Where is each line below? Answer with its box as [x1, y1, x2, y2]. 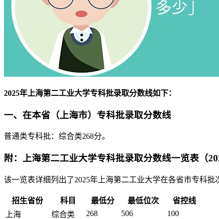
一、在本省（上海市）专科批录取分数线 [4, 109, 171, 120]
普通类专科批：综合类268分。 [4, 132, 109, 141]
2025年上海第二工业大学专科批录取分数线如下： [4, 88, 176, 97]
